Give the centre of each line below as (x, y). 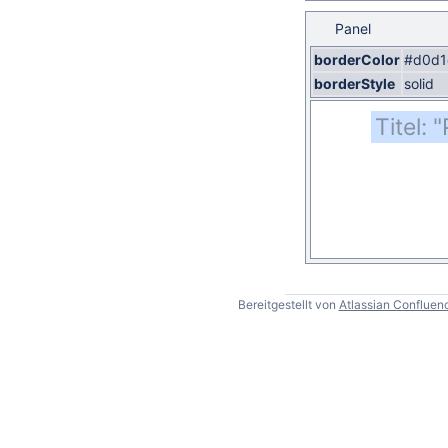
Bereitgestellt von (288, 304)
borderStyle (354, 83)
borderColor (357, 59)
